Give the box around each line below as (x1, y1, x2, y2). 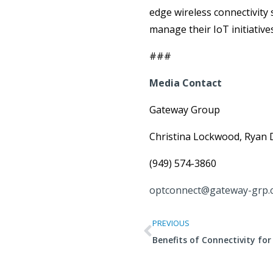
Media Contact (149, 76, 224, 90)
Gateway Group (149, 103, 222, 116)
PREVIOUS (152, 218, 190, 229)
